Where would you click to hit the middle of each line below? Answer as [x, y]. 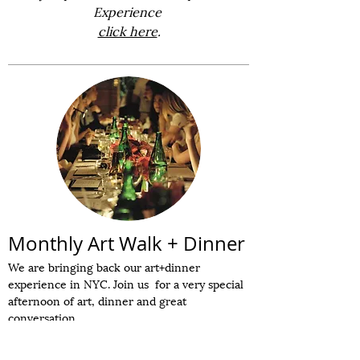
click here [127, 30]
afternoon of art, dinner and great [97, 300]
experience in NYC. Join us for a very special [126, 283]
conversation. [45, 317]
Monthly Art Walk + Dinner [127, 243]
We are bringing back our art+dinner [104, 266]
